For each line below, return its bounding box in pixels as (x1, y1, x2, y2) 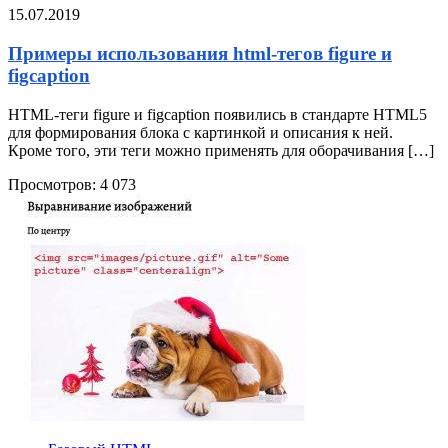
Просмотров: (8, 175, 96, 193)
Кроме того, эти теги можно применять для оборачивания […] (8, 141, 434, 159)
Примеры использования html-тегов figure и (8, 42, 392, 64)
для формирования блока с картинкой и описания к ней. (8, 123, 393, 141)
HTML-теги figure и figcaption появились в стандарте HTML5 (8, 105, 427, 123)
